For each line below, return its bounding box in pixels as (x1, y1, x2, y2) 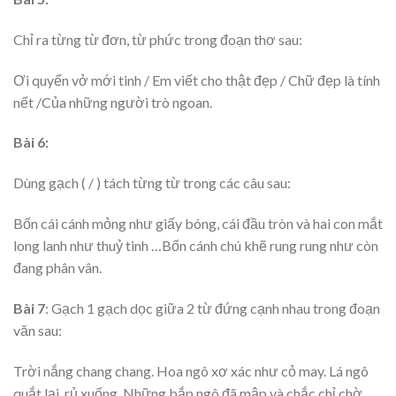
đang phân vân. (13, 259, 102, 277)
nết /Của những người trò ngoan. (13, 93, 212, 110)
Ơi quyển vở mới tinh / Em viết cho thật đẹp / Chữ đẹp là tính (13, 71, 380, 88)
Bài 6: (13, 133, 49, 151)
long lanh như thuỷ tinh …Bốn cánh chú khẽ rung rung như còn (13, 237, 378, 255)
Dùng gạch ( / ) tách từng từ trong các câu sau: (13, 174, 291, 192)
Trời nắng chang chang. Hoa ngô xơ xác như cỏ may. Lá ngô (13, 362, 369, 379)
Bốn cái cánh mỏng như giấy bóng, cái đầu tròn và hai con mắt (13, 215, 383, 232)
